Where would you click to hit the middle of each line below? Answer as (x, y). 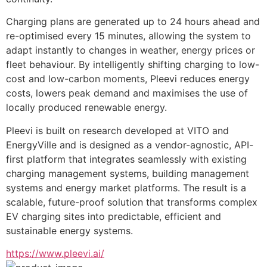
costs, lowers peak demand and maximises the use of (127, 93)
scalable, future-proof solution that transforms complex (132, 202)
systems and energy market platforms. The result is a (126, 187)
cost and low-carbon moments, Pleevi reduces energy (128, 79)
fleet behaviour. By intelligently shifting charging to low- (133, 65)
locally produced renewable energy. (86, 108)
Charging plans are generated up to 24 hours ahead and (133, 22)
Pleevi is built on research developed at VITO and (117, 130)
